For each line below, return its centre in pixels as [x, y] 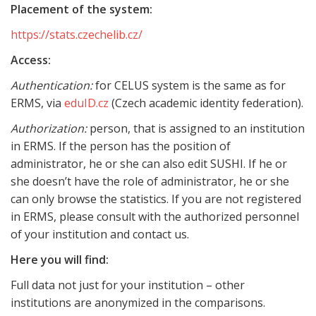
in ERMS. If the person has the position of [121, 146]
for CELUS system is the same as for [189, 85]
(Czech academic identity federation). [206, 103]
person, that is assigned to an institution [196, 128]
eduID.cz [86, 103]
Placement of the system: [81, 9]
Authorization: [49, 128]
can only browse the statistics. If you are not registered [156, 199]
